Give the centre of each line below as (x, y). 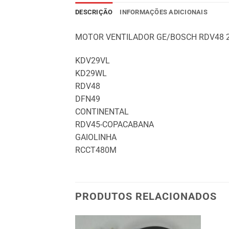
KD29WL (91, 73)
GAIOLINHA (96, 137)
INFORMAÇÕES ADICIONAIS (164, 12)
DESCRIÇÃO (94, 12)
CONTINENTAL (102, 111)
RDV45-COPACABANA (114, 124)
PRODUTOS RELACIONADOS (146, 197)
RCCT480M (96, 150)
